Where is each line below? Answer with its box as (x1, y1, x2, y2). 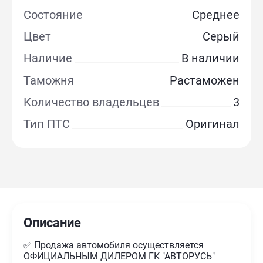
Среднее (191, 8, 240, 22)
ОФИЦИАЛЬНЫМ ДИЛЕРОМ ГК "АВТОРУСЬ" (23, 250, 215, 262)
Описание (23, 215, 82, 230)
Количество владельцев (23, 95, 160, 109)
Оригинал (185, 116, 240, 131)
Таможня (23, 73, 75, 87)
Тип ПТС (23, 116, 70, 131)
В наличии (181, 51, 240, 66)
